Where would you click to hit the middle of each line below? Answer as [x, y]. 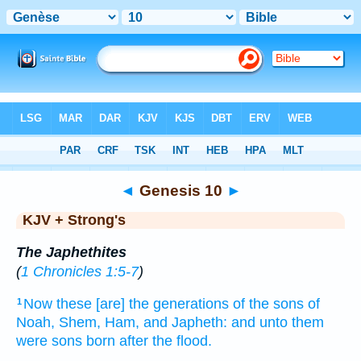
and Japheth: [185, 323]
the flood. [182, 341]
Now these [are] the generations [126, 304]
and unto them [278, 323]
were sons [49, 341]
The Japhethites [71, 252]
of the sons [268, 304]
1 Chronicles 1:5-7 [80, 271]
